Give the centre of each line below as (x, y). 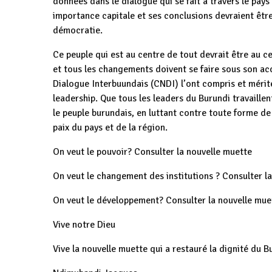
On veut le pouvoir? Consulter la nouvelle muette (152, 152)
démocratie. (78, 30)
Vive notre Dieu (84, 225)
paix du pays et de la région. (110, 127)
